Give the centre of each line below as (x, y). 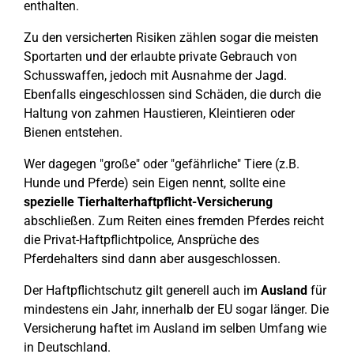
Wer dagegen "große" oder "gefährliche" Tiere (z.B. (162, 164)
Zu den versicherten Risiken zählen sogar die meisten (171, 38)
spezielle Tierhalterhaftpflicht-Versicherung (148, 202)
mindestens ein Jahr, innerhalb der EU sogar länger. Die (176, 309)
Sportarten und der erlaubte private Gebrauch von (160, 56)
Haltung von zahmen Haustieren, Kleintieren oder (159, 113)
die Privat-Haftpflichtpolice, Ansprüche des (141, 240)
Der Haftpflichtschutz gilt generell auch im (142, 290)
